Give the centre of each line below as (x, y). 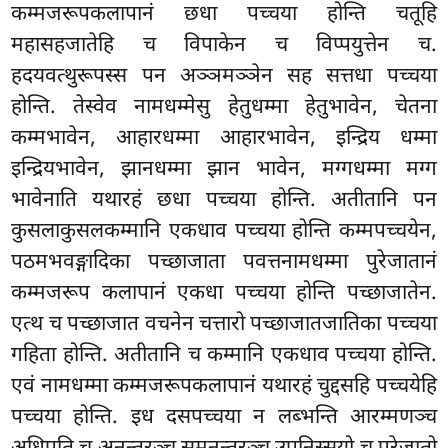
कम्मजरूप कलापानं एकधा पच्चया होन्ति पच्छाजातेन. (224, 293)
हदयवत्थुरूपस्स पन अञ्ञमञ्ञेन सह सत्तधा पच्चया (224, 76)
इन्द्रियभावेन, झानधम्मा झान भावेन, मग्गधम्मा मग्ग (224, 169)
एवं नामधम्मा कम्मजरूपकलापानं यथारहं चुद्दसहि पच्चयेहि (224, 386)
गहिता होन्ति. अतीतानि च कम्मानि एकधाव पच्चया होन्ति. (224, 355)
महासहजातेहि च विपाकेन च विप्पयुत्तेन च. (224, 45)
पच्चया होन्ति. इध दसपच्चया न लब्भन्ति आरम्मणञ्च (224, 417)
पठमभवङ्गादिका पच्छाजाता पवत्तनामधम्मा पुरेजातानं (224, 262)
